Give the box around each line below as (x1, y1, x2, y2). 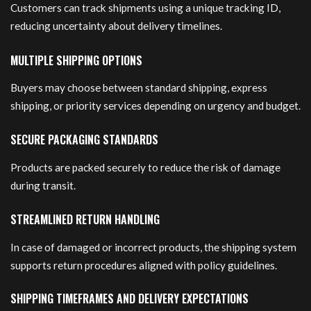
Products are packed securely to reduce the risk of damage (10, 160, 280, 174)
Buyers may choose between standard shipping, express (10, 81, 267, 94)
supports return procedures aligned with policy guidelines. (10, 258, 277, 271)
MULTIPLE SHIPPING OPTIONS (10, 51, 142, 69)
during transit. (10, 178, 76, 192)
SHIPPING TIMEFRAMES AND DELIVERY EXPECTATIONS (10, 290, 249, 308)
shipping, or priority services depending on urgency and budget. (10, 99, 301, 112)
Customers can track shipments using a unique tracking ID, (10, 1, 280, 15)
